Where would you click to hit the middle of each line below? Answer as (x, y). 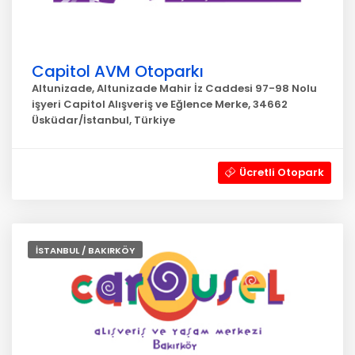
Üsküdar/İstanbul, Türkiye (103, 120)
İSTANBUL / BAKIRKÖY (85, 250)
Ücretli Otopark (282, 172)
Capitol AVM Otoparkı (118, 71)
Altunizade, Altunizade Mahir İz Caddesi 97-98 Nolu (174, 88)
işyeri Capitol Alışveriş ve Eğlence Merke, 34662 (160, 104)
